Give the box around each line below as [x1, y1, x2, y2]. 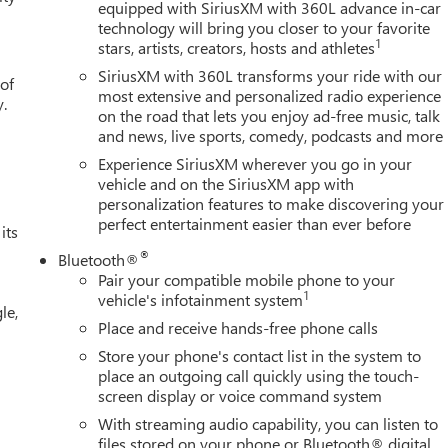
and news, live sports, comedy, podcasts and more [98, 124, 444, 146]
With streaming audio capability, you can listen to [98, 412, 439, 434]
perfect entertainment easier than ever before [98, 212, 412, 234]
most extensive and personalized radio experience [98, 84, 442, 106]
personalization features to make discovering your [98, 192, 445, 214]
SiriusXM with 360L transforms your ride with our [98, 64, 443, 86]
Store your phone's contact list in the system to [98, 344, 422, 366]
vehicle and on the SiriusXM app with [98, 172, 355, 194]
